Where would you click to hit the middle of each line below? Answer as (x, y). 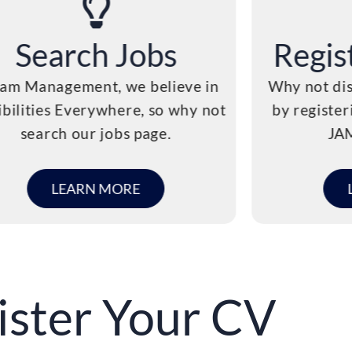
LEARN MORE (96, 189)
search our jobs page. (96, 133)
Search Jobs (95, 54)
